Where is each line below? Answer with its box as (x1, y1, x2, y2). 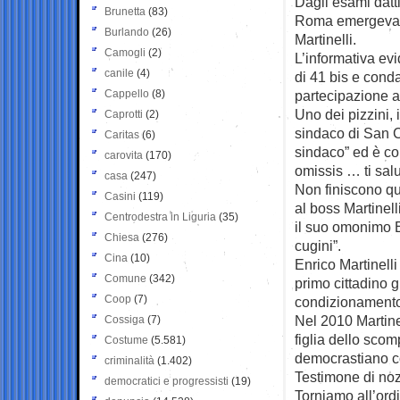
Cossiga (104, 312, 145, 326)
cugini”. (295, 237, 341, 254)
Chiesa (104, 230, 139, 244)
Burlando (104, 25, 149, 38)
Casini (104, 189, 136, 203)
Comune (104, 271, 146, 285)
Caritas (104, 128, 139, 141)
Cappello (104, 87, 149, 100)
